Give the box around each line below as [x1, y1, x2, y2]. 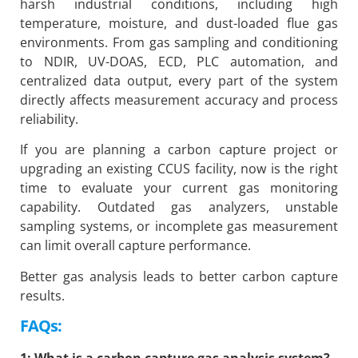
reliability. [20, 109, 78, 128]
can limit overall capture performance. [20, 237, 251, 255]
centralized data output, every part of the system [20, 71, 338, 89]
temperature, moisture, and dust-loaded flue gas [20, 14, 338, 32]
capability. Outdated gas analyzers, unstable [20, 198, 338, 217]
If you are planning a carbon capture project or [20, 141, 338, 159]
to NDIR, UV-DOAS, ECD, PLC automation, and [20, 52, 338, 70]
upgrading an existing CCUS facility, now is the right [20, 160, 338, 178]
